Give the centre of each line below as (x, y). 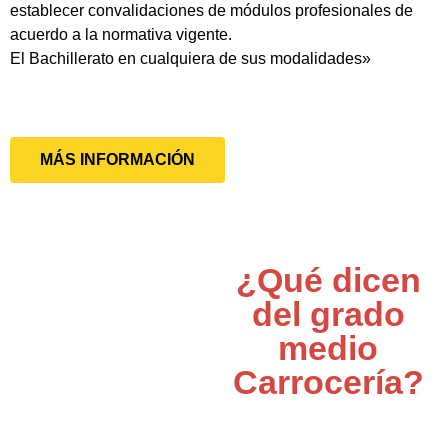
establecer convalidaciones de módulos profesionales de (211, 11)
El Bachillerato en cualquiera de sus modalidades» (190, 59)
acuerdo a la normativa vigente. (121, 35)
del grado (328, 314)
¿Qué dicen (328, 280)
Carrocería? (328, 382)
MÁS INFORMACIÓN (117, 160)
